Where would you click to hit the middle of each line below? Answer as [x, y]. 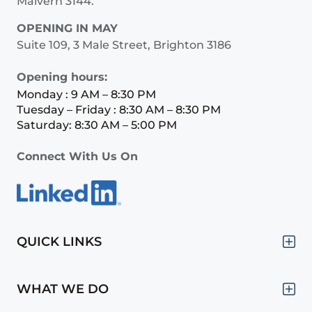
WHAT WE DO [63, 289]
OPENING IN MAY [67, 28]
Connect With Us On [77, 156]
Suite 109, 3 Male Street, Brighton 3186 [124, 45]
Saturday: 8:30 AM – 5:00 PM [97, 125]
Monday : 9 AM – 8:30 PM [86, 94]
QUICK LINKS [59, 242]
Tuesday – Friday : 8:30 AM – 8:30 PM [119, 109]
